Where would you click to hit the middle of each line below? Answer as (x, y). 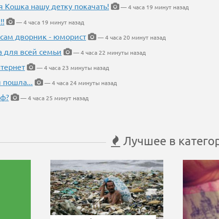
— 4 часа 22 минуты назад (109, 52)
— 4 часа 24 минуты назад (80, 83)
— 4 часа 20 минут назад (131, 37)
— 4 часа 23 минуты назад (72, 67)
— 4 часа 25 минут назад (54, 98)
